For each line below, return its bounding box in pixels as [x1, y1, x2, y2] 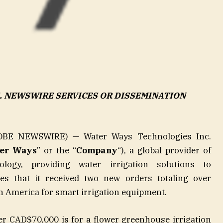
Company [76, 145, 118, 156]
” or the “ [37, 145, 77, 156]
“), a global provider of [117, 145, 211, 156]
